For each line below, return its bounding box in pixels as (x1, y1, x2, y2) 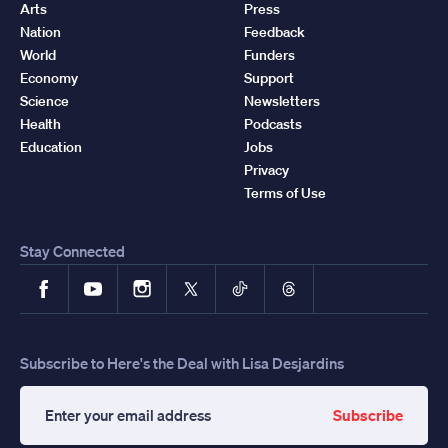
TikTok (230, 267, 284, 290)
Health (20, 114, 61, 133)
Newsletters (244, 91, 320, 110)
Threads (279, 267, 346, 290)
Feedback (244, 22, 305, 41)
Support (244, 68, 294, 87)
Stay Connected (20, 240, 125, 261)
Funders (244, 45, 295, 64)
